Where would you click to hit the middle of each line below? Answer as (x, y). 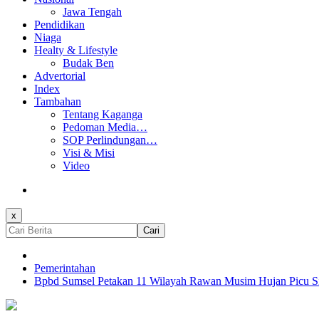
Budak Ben (88, 63)
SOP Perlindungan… (110, 140)
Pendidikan (59, 24)
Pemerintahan (65, 268)
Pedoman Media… (105, 127)
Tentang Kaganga (103, 114)
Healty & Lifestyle (76, 50)
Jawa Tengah (92, 11)
